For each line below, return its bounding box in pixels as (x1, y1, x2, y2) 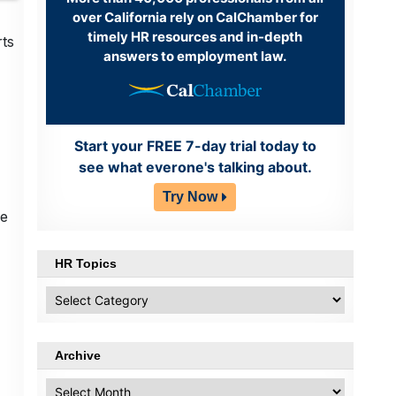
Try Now (163, 189, 218, 205)
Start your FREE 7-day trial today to (73, 137, 316, 156)
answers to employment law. (103, 47, 287, 65)
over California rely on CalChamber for (72, 8, 318, 26)
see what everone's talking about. (78, 158, 312, 177)
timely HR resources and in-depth (88, 27, 303, 45)
